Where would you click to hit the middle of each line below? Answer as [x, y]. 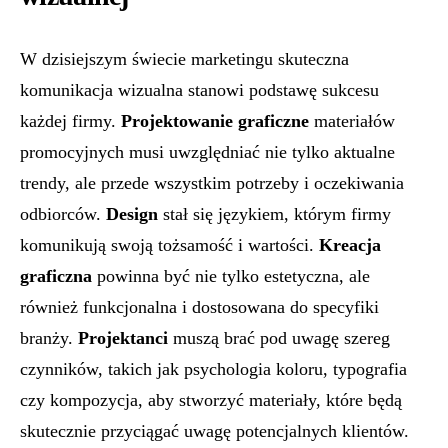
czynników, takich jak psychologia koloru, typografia [213, 369]
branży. [49, 338]
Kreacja [350, 245]
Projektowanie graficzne [215, 121]
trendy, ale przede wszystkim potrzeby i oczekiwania [212, 183]
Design [132, 214]
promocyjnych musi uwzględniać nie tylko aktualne [207, 152]
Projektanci [123, 338]
